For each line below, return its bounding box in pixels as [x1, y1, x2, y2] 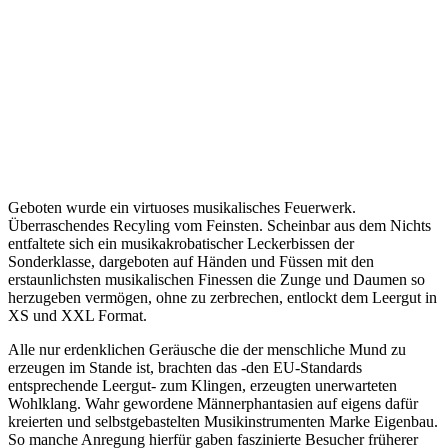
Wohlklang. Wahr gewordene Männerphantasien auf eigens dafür [8, 394, 418, 412]
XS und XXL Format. [8, 306, 147, 324]
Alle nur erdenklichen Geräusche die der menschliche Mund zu [8, 340, 406, 358]
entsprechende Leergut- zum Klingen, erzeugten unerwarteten [8, 376, 397, 394]
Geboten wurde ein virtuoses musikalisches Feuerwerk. [8, 198, 356, 216]
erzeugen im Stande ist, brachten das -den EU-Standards [8, 358, 362, 376]
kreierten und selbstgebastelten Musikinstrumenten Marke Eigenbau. [8, 412, 438, 430]
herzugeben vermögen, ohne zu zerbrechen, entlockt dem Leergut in [8, 288, 437, 306]
